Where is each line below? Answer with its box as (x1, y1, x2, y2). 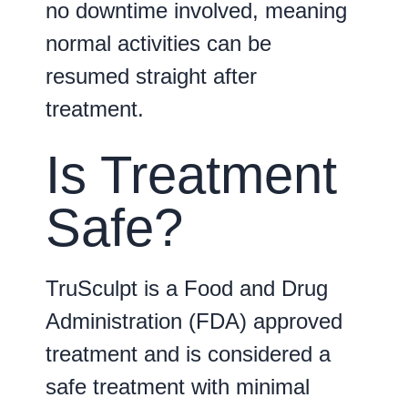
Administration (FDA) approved (46, 309, 342, 334)
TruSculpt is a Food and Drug (46, 276, 328, 301)
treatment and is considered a (46, 342, 331, 367)
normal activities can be (46, 30, 271, 56)
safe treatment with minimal (46, 374, 310, 400)
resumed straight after (46, 63, 257, 88)
